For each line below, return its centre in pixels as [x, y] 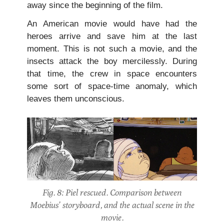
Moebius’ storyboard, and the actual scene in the [112, 205]
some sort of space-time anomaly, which [112, 86]
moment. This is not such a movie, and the [112, 49]
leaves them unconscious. [76, 99]
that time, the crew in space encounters [112, 74]
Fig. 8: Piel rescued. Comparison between [112, 193]
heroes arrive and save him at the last [112, 36]
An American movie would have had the [112, 24]
